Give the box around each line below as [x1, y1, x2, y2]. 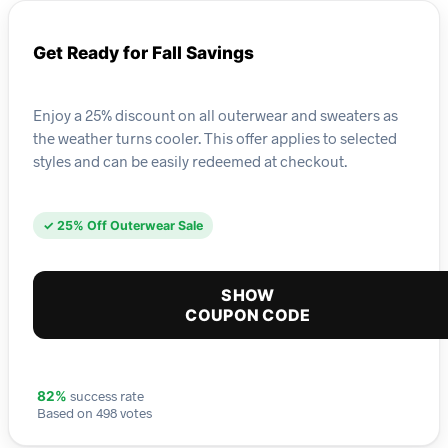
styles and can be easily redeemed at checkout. [33, 151, 347, 170]
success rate [67, 387, 144, 405]
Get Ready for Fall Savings [33, 42, 254, 64]
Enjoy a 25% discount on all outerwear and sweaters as [33, 105, 398, 124]
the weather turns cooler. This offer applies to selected [33, 128, 397, 147]
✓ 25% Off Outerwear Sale [43, 218, 203, 234]
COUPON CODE [185, 305, 311, 326]
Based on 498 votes [37, 404, 152, 422]
